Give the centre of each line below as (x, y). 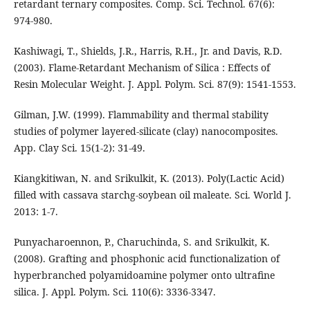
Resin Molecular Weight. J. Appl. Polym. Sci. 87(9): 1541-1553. (155, 84)
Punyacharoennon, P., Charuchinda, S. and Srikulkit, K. (142, 242)
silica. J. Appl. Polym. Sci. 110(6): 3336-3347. (115, 292)
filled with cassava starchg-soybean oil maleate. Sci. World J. (152, 195)
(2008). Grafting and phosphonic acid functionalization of (146, 259)
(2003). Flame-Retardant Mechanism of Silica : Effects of (142, 68)
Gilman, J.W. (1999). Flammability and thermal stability (141, 115)
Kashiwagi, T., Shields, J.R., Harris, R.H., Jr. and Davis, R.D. (148, 51)
